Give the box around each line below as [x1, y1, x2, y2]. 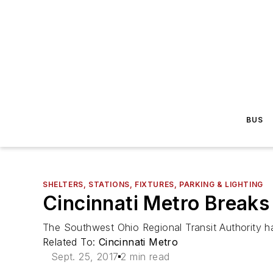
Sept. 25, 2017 [51, 250, 119, 263]
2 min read [121, 250, 170, 263]
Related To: [43, 236, 99, 248]
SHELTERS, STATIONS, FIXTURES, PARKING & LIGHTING [43, 180, 263, 189]
